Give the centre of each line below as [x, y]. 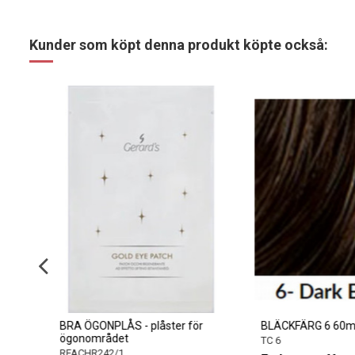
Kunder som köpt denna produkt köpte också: [179, 44]
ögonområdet [83, 338]
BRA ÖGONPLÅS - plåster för [120, 325]
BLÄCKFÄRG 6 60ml [298, 325]
